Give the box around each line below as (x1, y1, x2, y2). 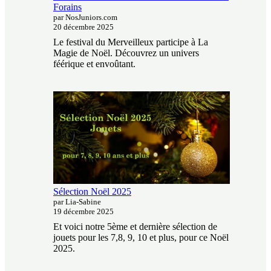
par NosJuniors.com (53, 13, 117, 22)
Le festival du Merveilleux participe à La (53, 37, 208, 48)
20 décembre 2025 (53, 22, 114, 32)
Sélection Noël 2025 (53, 186, 131, 197)
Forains (53, 2, 82, 13)
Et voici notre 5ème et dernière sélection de (53, 221, 217, 232)
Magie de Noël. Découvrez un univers (53, 48, 199, 59)
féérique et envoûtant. (53, 59, 135, 70)
